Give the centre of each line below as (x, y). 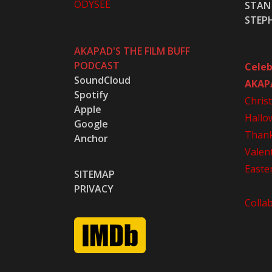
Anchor (91, 138)
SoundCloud (102, 80)
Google (91, 124)
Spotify (91, 94)
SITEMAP (94, 174)
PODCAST (97, 65)
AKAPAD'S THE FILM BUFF (132, 51)
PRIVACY (94, 189)
